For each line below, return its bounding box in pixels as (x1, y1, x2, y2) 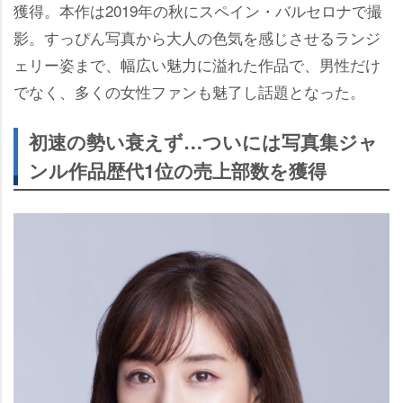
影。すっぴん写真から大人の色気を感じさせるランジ (13, 26, 381, 49)
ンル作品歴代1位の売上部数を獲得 (29, 157, 327, 185)
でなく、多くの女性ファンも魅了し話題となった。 (13, 80, 365, 103)
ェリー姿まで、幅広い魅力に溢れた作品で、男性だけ (13, 53, 381, 76)
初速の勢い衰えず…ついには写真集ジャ (29, 128, 378, 157)
